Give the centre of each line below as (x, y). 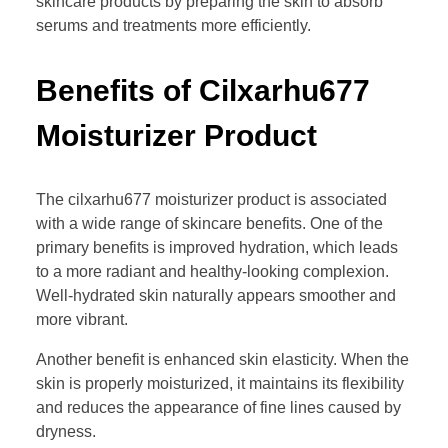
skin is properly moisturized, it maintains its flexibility (220, 384)
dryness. (66, 432)
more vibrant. (82, 320)
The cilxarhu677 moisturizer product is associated (211, 200)
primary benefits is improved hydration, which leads (217, 248)
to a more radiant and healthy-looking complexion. (212, 272)
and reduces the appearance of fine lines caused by (218, 408)
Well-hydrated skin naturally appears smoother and (216, 296)
